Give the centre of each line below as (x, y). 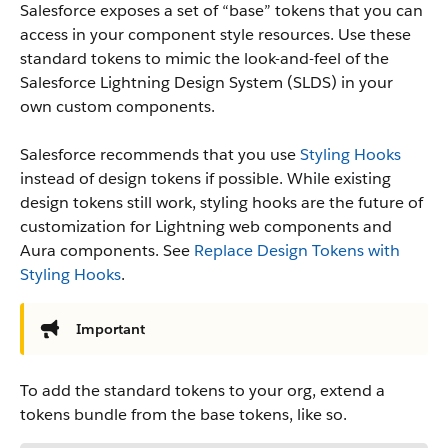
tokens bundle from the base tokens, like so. (183, 414)
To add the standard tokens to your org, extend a (202, 390)
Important (110, 329)
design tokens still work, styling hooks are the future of (221, 202)
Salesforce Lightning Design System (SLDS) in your (206, 82)
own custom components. (117, 106)
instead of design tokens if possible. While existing (205, 178)
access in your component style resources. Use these (215, 34)
